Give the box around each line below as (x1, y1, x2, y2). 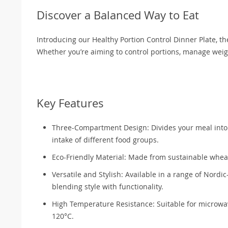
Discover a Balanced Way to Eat (37, 7, 199, 22)
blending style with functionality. (52, 181, 163, 191)
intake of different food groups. (52, 134, 159, 145)
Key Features (37, 95, 104, 110)
